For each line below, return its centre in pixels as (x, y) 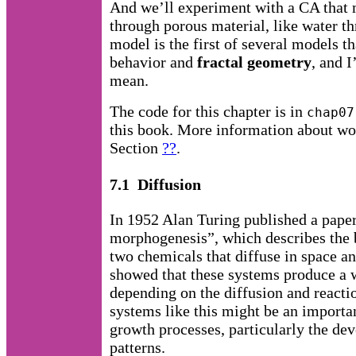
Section (136, 147)
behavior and (153, 62)
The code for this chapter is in (208, 111)
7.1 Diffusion (155, 184)
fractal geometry (254, 62)
